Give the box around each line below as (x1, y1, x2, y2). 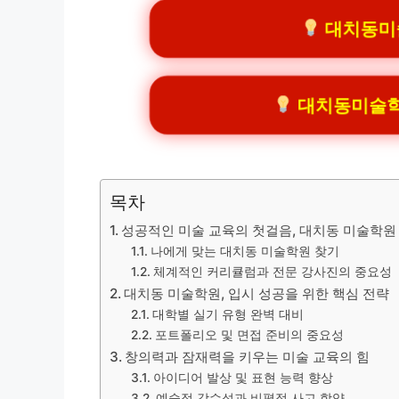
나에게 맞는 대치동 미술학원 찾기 (150, 244, 339, 259)
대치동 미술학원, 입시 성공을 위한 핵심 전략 (124, 285, 390, 303)
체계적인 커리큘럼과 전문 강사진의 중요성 (152, 265, 392, 280)
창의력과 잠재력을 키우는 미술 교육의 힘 (125, 348, 370, 366)
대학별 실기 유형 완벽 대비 (151, 307, 304, 322)
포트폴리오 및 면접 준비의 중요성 (154, 328, 344, 343)
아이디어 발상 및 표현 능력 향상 (152, 370, 333, 386)
